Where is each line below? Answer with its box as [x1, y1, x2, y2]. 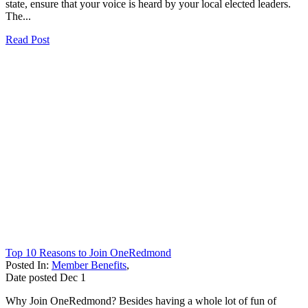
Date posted [5, 271, 57, 283]
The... [5, 10, 31, 22]
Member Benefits [52, 258, 126, 271]
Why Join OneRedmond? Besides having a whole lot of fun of [5, 294, 276, 307]
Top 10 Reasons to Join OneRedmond [5, 246, 171, 258]
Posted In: [5, 258, 52, 271]
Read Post [5, 33, 49, 45]
